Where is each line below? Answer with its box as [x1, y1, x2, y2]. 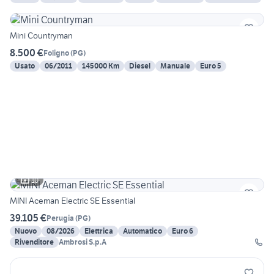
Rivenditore [15, 237, 54, 247]
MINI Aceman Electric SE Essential [10, 195, 135, 207]
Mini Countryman [10, 30, 73, 42]
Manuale [160, 61, 190, 71]
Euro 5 [200, 61, 221, 71]
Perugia [46, 213, 74, 223]
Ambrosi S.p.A [59, 237, 106, 247]
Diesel [129, 61, 150, 71]
